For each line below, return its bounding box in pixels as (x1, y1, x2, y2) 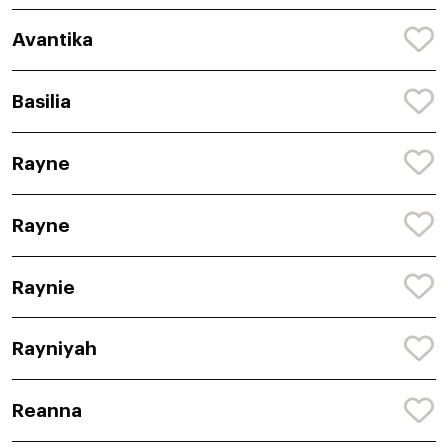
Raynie (12, 277, 75, 297)
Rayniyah (12, 339, 97, 359)
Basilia (12, 92, 71, 112)
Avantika (12, 30, 93, 50)
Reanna (12, 401, 82, 421)
